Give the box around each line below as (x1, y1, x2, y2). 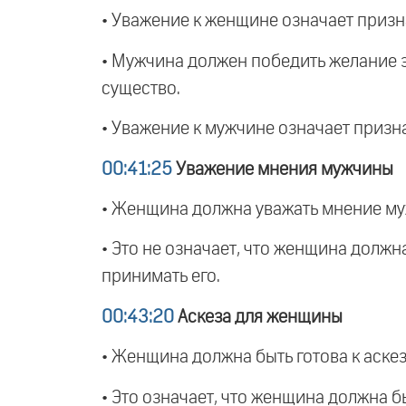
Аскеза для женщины (174, 307, 343, 326)
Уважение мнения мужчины (172, 159, 393, 179)
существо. (101, 79, 180, 98)
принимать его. (101, 267, 220, 286)
